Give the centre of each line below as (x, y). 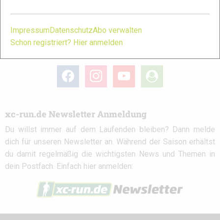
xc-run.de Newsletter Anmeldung (76, 114)
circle (150, 83)
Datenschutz (71, 30)
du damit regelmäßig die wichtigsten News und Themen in (110, 154)
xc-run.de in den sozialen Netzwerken (85, 54)
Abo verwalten (117, 30)
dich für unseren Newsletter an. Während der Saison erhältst (110, 141)
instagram (101, 71)
